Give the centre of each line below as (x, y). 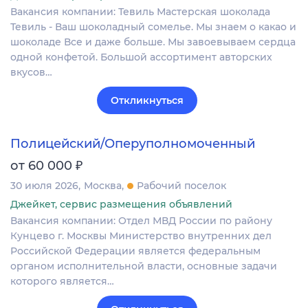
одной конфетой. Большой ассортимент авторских (141, 57)
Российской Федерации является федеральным (135, 251)
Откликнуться (147, 100)
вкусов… (31, 72)
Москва (103, 186)
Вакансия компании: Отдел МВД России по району (141, 221)
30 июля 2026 (44, 186)
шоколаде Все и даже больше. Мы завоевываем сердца (153, 42)
